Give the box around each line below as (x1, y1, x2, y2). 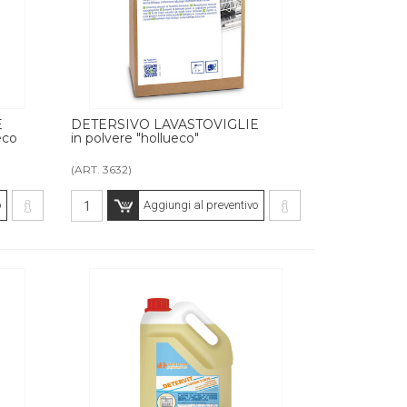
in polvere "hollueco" (71, 130, 200, 147)
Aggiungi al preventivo (143, 198, 258, 213)
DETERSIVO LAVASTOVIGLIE (71, 116, 260, 134)
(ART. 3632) (71, 163, 133, 177)
